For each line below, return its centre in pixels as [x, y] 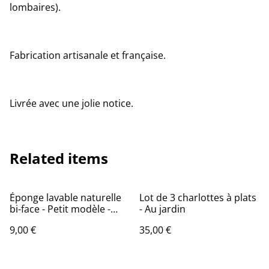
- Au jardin [162, 209]
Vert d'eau [33, 220]
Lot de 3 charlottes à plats [198, 198]
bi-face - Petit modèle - [60, 209]
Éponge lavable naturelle [65, 198]
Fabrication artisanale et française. [88, 55]
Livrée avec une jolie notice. [71, 103]
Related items [59, 158]
